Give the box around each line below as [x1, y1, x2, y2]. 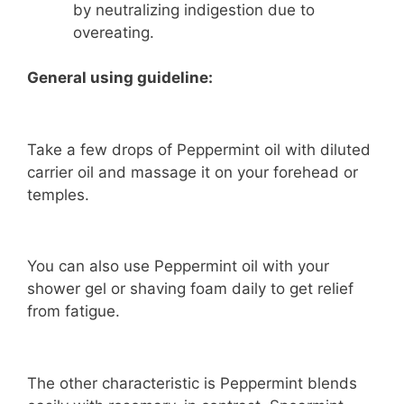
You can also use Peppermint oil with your [27, 257, 329, 276]
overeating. [73, 23, 154, 41]
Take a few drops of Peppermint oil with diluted [27, 140, 371, 159]
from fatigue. [27, 302, 120, 321]
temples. [27, 185, 89, 204]
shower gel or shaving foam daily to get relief [27, 280, 353, 298]
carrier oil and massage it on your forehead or [27, 162, 358, 181]
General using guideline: [27, 69, 213, 87]
